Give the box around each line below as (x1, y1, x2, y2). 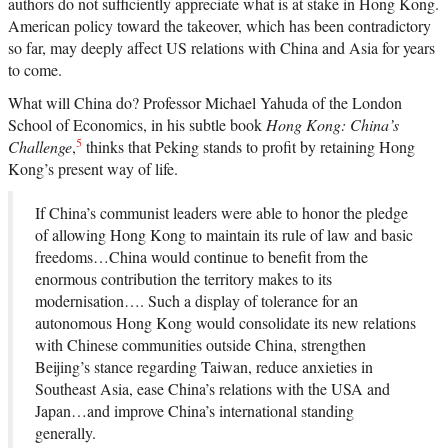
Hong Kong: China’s (266, 114, 399, 136)
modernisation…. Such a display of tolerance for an (35, 290, 358, 312)
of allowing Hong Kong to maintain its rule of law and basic (35, 224, 413, 246)
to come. (8, 59, 62, 81)
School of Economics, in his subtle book (8, 114, 266, 136)
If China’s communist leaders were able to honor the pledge (35, 202, 408, 224)
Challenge (8, 136, 72, 158)
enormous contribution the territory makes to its (35, 268, 332, 290)
